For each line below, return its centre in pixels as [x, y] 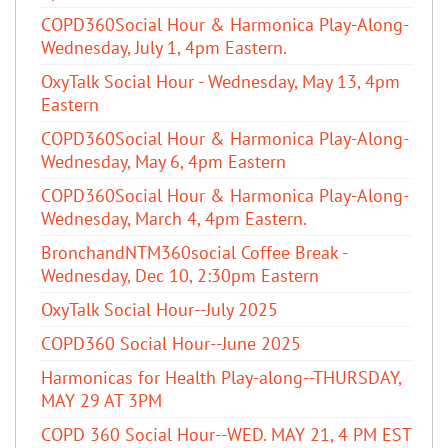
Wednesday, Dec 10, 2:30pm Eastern [180, 275]
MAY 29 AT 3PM [101, 400]
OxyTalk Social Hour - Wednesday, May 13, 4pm [220, 81]
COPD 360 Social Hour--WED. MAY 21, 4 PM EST [226, 434]
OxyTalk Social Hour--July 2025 [159, 309]
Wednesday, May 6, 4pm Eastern [163, 161]
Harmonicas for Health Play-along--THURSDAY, [221, 377]
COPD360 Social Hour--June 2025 [171, 343]
